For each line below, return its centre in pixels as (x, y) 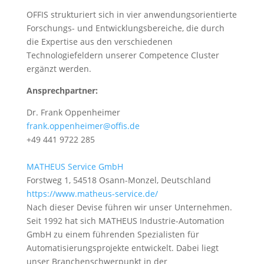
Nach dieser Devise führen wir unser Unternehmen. (129, 207)
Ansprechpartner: (62, 90)
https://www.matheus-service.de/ (92, 194)
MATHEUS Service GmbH (75, 166)
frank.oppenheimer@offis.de (83, 126)
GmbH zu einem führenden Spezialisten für (113, 234)
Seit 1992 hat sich (62, 221)
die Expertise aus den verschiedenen (99, 42)
